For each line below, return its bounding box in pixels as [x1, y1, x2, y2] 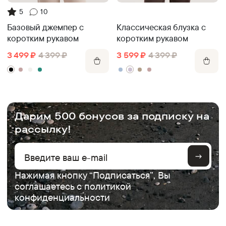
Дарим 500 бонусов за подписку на [14, 109, 209, 122]
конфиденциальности [14, 191, 110, 203]
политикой [84, 180, 131, 192]
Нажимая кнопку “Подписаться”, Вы [14, 168, 171, 181]
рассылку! [14, 122, 71, 135]
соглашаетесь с [14, 180, 84, 192]
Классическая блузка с [117, 21, 206, 32]
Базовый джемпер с [7, 22, 84, 32]
